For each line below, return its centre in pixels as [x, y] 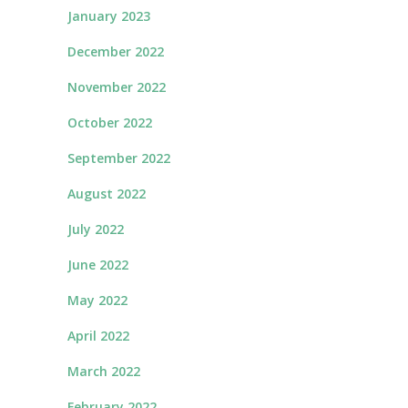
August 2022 [107, 194]
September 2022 [119, 158]
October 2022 [110, 122]
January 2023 [109, 16]
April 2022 [98, 336]
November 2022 [117, 87]
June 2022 [98, 265]
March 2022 [104, 371]
